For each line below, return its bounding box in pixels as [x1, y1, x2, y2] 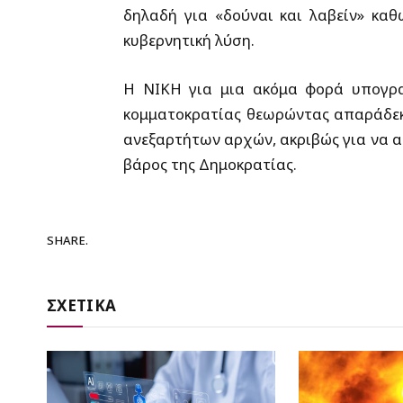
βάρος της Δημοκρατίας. [122, 153, 297, 175]
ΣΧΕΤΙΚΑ [47, 294, 117, 316]
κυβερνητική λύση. [122, 30, 255, 51]
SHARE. [47, 232, 88, 249]
